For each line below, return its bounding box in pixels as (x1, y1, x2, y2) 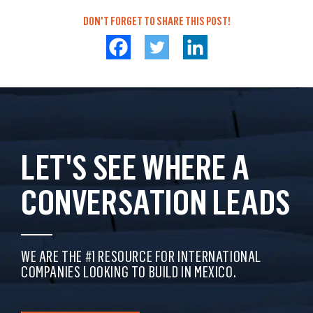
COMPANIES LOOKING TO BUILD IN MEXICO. (21, 263, 237, 282)
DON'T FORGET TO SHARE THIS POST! (82, 14, 231, 28)
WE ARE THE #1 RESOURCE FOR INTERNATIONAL (21, 247, 262, 267)
